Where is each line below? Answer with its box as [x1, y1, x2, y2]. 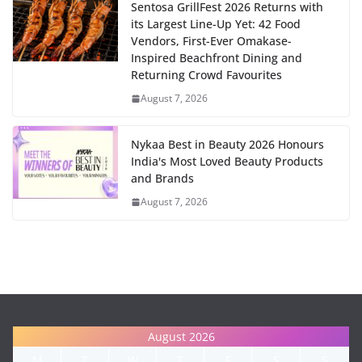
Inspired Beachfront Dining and [131, 50, 302, 66]
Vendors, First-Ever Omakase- [131, 33, 292, 49]
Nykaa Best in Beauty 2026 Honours [131, 137, 324, 153]
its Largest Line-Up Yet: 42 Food [131, 16, 301, 32]
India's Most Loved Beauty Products [131, 154, 323, 170]
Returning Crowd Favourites [131, 67, 282, 83]
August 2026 [147, 329, 215, 345]
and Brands [131, 170, 194, 187]
